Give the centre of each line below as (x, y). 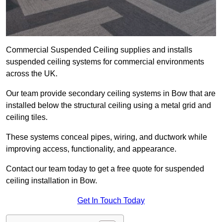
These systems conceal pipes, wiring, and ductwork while (107, 137)
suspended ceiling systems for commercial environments (105, 62)
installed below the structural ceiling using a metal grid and (109, 106)
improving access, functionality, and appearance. (91, 149)
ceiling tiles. (27, 117)
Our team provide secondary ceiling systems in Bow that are (111, 94)
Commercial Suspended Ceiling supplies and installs (99, 50)
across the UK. (32, 74)
